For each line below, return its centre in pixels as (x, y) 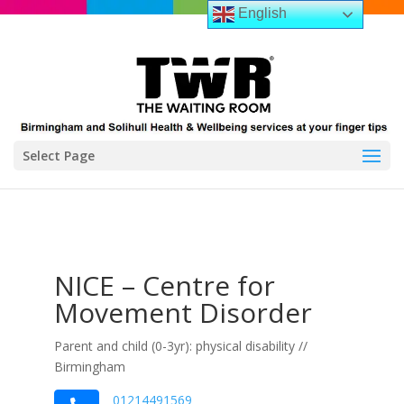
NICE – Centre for (164, 285)
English (261, 14)
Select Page (59, 156)
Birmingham (89, 367)
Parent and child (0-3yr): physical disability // (180, 346)
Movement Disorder (183, 312)
